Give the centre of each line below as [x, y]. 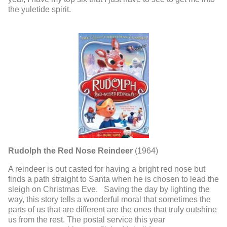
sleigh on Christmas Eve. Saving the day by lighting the [109, 189]
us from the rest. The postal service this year [87, 219]
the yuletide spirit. [41, 10]
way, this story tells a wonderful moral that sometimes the [109, 199]
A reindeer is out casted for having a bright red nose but [107, 169]
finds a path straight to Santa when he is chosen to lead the [113, 179]
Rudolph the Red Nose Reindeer [70, 150]
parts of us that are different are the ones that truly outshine [112, 209]
